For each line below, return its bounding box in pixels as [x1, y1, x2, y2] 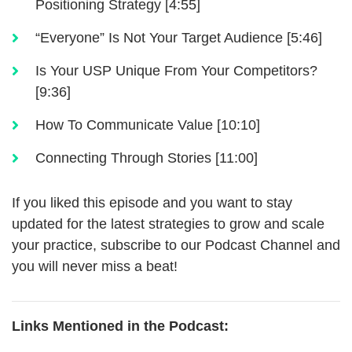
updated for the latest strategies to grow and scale [12, 216, 324, 233]
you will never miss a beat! [12, 258, 178, 275]
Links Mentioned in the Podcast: [12, 318, 229, 335]
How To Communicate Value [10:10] [35, 117, 260, 134]
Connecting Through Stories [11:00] [35, 150, 258, 167]
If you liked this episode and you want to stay [12, 195, 292, 211]
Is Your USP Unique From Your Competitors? [35, 63, 317, 79]
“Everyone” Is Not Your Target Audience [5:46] [35, 30, 322, 46]
